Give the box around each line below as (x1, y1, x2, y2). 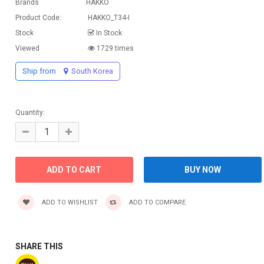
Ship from (22, 66, 58, 75)
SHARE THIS (15, 241, 63, 251)
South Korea (69, 66, 113, 75)
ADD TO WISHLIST (39, 198, 98, 206)
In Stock (94, 28, 122, 37)
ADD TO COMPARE (127, 198, 186, 206)
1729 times (94, 44, 134, 52)
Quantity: (15, 108, 45, 117)
